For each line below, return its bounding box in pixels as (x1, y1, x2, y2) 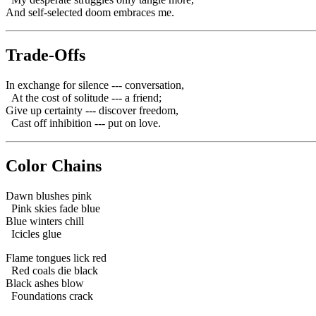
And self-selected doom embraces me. (6, 6, 174, 19)
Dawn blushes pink (6, 189, 92, 202)
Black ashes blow (6, 276, 84, 289)
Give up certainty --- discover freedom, (6, 104, 178, 117)
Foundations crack (6, 289, 93, 302)
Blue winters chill (6, 214, 84, 227)
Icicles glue (6, 227, 61, 240)
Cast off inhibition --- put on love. (6, 117, 161, 130)
